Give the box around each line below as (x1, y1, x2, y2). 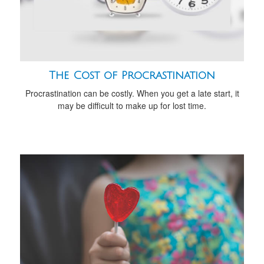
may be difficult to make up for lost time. (58, 100, 206, 112)
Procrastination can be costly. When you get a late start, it (25, 87, 239, 100)
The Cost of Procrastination (49, 70, 215, 82)
